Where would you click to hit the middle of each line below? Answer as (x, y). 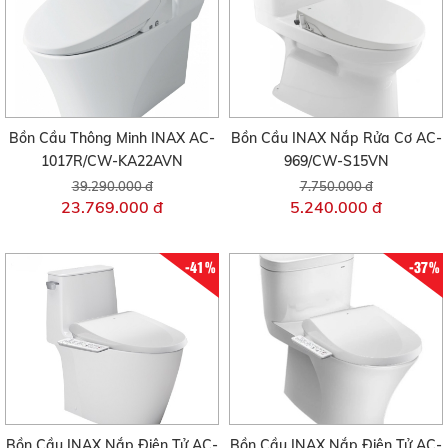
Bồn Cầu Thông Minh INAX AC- (112, 138)
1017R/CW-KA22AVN (112, 161)
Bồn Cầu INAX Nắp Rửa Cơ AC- (336, 138)
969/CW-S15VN (336, 161)
